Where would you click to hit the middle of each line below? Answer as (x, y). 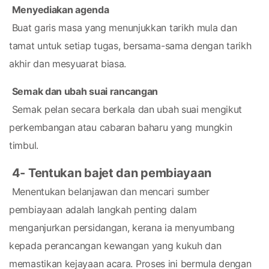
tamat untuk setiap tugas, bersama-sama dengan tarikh (130, 46)
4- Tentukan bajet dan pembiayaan (112, 173)
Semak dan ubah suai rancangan (85, 91)
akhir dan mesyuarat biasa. (68, 64)
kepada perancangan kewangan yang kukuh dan (115, 246)
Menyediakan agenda (60, 10)
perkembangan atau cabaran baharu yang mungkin (121, 127)
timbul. (24, 145)
